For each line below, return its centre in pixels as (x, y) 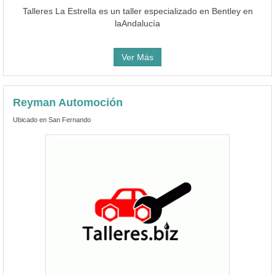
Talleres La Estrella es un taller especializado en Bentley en (137, 11)
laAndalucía (137, 23)
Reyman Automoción (68, 102)
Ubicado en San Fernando (52, 119)
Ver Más (137, 57)
